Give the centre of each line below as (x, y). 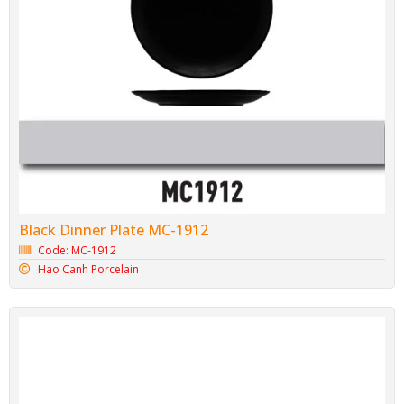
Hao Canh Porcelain (89, 270)
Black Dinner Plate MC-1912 (114, 230)
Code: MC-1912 (78, 251)
